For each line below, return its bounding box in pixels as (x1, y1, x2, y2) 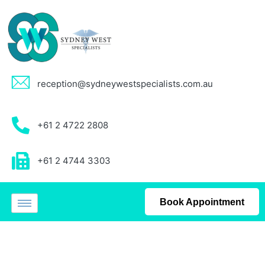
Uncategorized (24, 248, 81, 258)
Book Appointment (159, 196, 244, 207)
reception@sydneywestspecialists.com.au (37, 77, 213, 89)
